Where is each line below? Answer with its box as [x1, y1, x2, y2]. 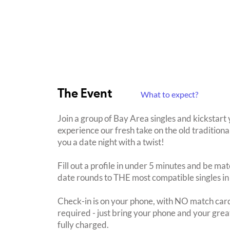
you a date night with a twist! [57, 137, 164, 148]
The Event [57, 88, 115, 101]
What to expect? [141, 89, 198, 100]
